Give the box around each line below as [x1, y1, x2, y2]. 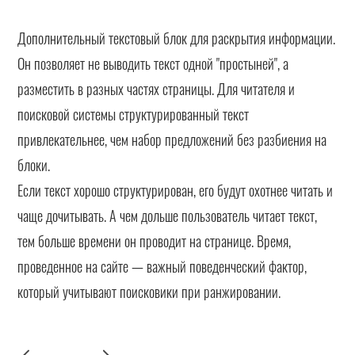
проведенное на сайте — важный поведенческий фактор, [17, 255, 307, 277]
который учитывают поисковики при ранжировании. [17, 281, 281, 302]
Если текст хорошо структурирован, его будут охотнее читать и [17, 179, 334, 200]
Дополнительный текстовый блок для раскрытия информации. [17, 27, 336, 48]
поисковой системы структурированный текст [17, 103, 250, 124]
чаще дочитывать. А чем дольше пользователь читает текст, [17, 204, 318, 226]
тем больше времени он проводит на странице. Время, [17, 230, 292, 251]
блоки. [17, 154, 51, 175]
